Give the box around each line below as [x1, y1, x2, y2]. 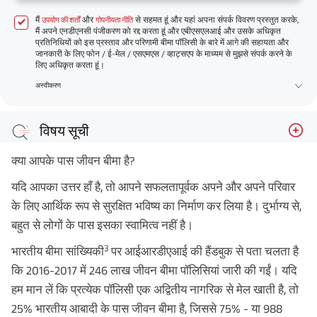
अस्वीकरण [35, 81, 61, 90]
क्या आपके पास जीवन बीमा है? [11, 154, 134, 167]
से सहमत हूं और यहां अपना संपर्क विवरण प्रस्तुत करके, [133, 15, 299, 25]
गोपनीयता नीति [96, 16, 133, 25]
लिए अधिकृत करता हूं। [35, 60, 105, 70]
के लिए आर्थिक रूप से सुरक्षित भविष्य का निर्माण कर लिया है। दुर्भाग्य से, [11, 200, 301, 212]
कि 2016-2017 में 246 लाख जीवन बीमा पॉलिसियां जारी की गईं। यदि [11, 264, 297, 277]
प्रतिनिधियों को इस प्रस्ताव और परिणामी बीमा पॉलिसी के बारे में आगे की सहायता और [35, 38, 289, 47]
